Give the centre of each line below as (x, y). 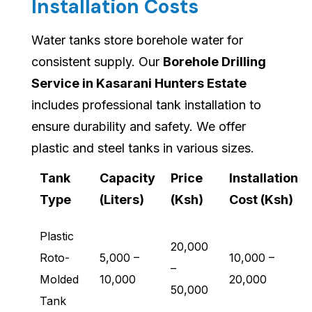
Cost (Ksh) (261, 200)
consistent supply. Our (97, 62)
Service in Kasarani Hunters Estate (139, 84)
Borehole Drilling (214, 62)
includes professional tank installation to (146, 105)
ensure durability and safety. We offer (139, 127)
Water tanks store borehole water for (137, 40)
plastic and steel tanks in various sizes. (143, 148)
